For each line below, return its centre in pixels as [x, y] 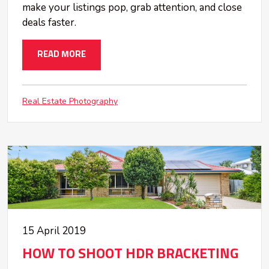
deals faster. [49, 23]
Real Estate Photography [70, 101]
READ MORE [62, 55]
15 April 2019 [54, 231]
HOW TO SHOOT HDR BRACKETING [131, 254]
